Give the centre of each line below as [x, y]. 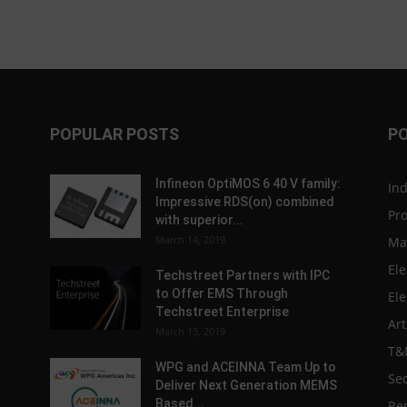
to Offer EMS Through [221, 293]
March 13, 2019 [190, 331]
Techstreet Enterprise [222, 312]
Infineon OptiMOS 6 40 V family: [248, 184]
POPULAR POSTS [114, 134]
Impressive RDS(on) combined [244, 202]
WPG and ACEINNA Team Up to [245, 367]
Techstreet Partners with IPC [242, 275]
